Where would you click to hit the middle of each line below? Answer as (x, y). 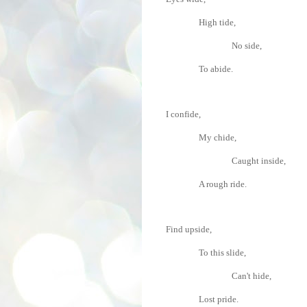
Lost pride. (219, 299)
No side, (247, 45)
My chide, (218, 137)
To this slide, (222, 252)
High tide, (217, 22)
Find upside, (189, 229)
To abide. (216, 69)
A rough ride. (223, 184)
